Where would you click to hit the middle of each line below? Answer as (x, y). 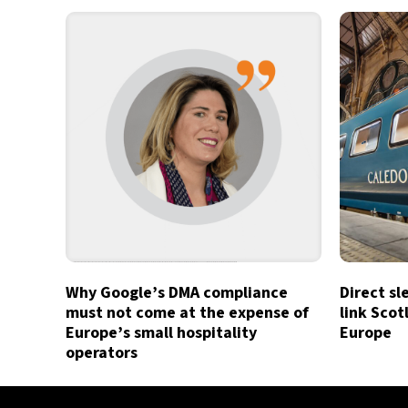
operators (102, 352)
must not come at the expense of (187, 312)
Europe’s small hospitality (161, 332)
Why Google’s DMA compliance (177, 292)
